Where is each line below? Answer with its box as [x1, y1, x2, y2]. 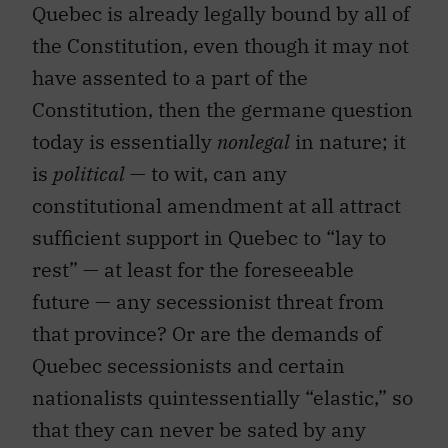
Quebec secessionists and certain [32, 352, 345, 380]
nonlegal [217, 128, 290, 156]
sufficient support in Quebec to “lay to [32, 224, 386, 252]
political [53, 160, 125, 188]
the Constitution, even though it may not [32, 32, 409, 60]
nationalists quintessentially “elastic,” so [32, 384, 413, 412]
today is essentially [32, 128, 217, 156]
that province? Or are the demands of [32, 320, 382, 348]
